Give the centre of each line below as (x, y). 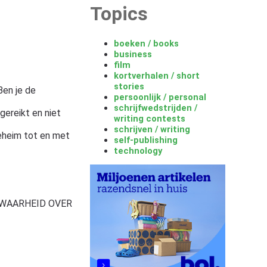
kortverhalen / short (157, 75)
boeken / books (147, 43)
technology (138, 150)
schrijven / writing (152, 129)
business (133, 54)
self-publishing (146, 140)
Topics (119, 14)
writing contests (150, 118)
